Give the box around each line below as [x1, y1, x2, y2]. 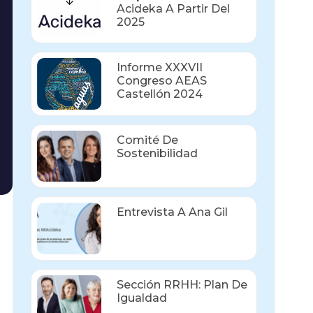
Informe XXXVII [116, 61, 203, 75]
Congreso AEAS [116, 74, 207, 88]
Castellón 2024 [116, 87, 203, 101]
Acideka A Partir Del [116, 1, 230, 15]
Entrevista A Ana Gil [116, 205, 228, 219]
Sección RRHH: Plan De [116, 277, 247, 291]
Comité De [116, 133, 178, 147]
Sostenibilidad [116, 146, 198, 160]
